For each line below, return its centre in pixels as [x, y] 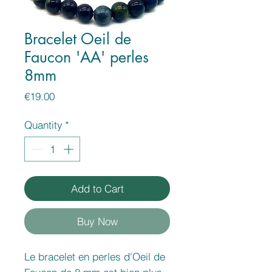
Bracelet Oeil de [78, 39]
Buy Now [97, 222]
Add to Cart [97, 189]
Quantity [43, 124]
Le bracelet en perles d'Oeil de [95, 257]
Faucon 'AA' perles [87, 57]
